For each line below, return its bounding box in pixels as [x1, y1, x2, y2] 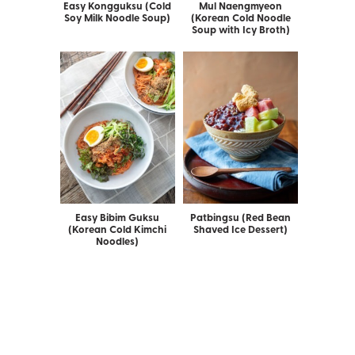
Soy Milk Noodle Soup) [64, 10, 171, 25]
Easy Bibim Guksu [75, 210, 160, 225]
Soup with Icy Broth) [191, 21, 290, 36]
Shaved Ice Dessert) [193, 222, 288, 237]
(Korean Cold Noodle [190, 10, 291, 25]
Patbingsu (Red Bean [190, 210, 292, 225]
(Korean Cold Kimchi [68, 222, 167, 237]
